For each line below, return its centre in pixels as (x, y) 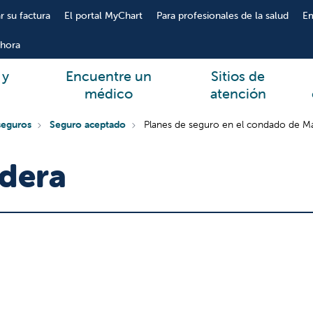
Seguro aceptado (88, 124)
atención (238, 93)
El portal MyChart (103, 15)
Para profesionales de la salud (222, 15)
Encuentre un (109, 75)
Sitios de (238, 75)
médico (109, 93)
